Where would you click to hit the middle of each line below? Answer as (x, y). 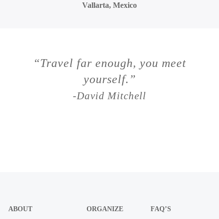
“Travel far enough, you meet (109, 63)
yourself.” (109, 79)
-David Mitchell (109, 96)
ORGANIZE (105, 209)
